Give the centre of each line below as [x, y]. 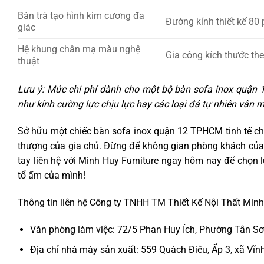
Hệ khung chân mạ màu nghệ [79, 49]
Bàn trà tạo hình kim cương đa [81, 16]
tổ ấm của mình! [52, 176]
